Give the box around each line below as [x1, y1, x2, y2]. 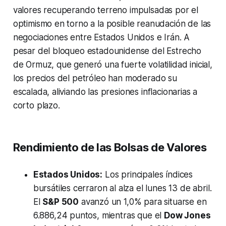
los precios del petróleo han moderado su [13, 73, 177, 84]
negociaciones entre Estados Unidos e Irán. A [13, 32, 190, 43]
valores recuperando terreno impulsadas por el [13, 5, 199, 16]
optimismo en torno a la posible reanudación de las [13, 19, 211, 29]
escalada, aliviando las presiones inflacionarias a [13, 87, 198, 97]
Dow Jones [164, 210, 211, 221]
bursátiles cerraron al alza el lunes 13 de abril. [33, 183, 212, 194]
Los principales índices [102, 169, 193, 180]
